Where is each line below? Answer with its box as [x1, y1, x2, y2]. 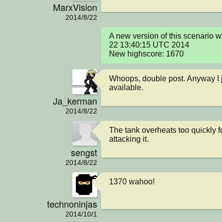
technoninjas [47, 197, 97, 210]
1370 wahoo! [109, 177, 155, 186]
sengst [71, 145, 97, 159]
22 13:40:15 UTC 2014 [109, 41, 189, 50]
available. [109, 83, 143, 92]
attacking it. [109, 134, 149, 143]
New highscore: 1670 [109, 50, 184, 58]
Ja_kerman [53, 94, 97, 107]
